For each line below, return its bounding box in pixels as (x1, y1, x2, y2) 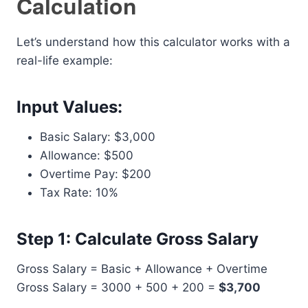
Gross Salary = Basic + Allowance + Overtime (16, 262, 267, 276)
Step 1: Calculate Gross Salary (16, 229, 258, 249)
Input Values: (16, 97, 122, 117)
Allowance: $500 (40, 148, 133, 162)
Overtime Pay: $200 (40, 167, 151, 181)
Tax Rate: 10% (40, 186, 118, 199)
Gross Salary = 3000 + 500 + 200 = (16, 280, 219, 294)
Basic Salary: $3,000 (40, 130, 155, 144)
